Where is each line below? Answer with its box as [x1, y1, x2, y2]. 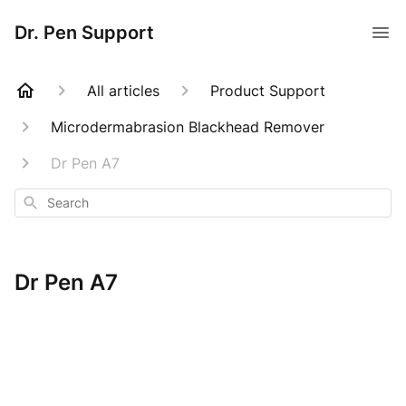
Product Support [210, 82, 325, 100]
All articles [87, 82, 159, 100]
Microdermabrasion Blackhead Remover [51, 118, 324, 136]
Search [21, 193, 60, 208]
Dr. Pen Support [14, 22, 154, 43]
